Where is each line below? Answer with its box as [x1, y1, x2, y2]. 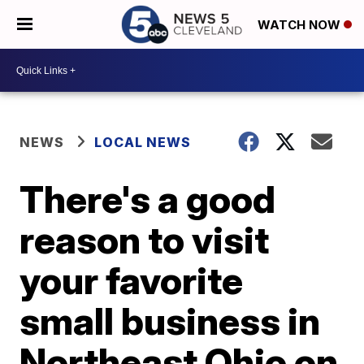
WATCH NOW [258, 17, 344, 33]
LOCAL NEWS [94, 134, 192, 150]
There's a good [19, 176, 276, 222]
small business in [19, 298, 321, 344]
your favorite [19, 258, 244, 303]
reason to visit [19, 217, 270, 262]
